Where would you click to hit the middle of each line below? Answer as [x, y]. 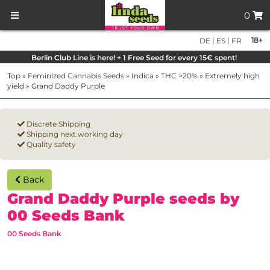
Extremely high [232, 76]
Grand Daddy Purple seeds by [123, 199]
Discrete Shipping [58, 124]
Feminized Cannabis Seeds [76, 76]
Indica [143, 76]
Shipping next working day [74, 134]
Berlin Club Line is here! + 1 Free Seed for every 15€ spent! [135, 58]
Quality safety [50, 145]
